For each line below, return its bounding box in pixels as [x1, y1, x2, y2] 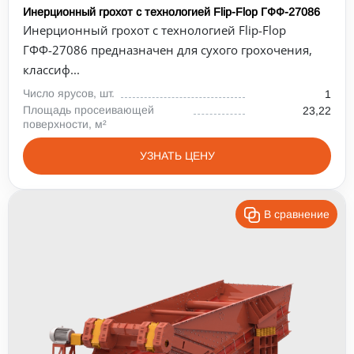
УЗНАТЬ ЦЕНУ [139, 149, 215, 162]
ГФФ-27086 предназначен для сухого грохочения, [23, 42, 312, 58]
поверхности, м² [23, 118, 107, 130]
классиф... [23, 62, 80, 77]
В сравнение [264, 208, 330, 220]
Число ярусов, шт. [23, 87, 115, 100]
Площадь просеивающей [23, 104, 154, 116]
